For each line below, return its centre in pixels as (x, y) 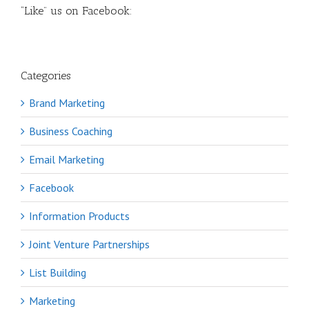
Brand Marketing (67, 103)
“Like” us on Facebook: (77, 10)
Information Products (79, 216)
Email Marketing (67, 160)
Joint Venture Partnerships (89, 245)
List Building (58, 273)
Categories (46, 75)
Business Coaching (71, 131)
